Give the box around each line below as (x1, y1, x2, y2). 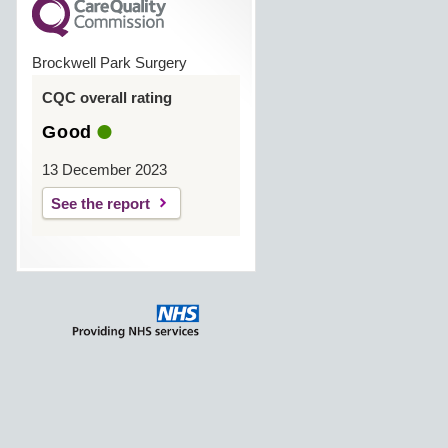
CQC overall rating (42, 89, 172, 106)
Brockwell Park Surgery (32, 54, 187, 71)
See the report (51, 195, 150, 212)
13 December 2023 (42, 161, 167, 178)
